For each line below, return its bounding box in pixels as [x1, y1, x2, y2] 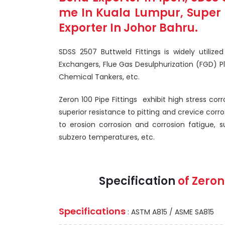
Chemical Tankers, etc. [59, 72, 140, 82]
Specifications [59, 205, 126, 218]
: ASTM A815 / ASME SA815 [126, 207, 214, 217]
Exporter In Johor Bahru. [59, 20, 198, 36]
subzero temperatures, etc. [59, 132, 155, 143]
